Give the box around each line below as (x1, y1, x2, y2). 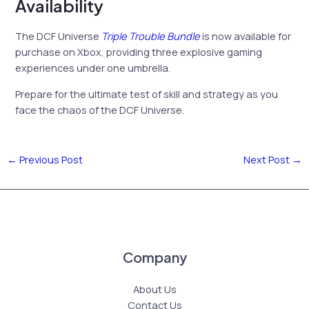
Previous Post (17, 152, 83, 167)
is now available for (200, 29, 292, 43)
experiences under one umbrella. (15, 61, 171, 75)
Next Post (243, 152, 292, 167)
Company (122, 248, 187, 266)
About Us (132, 282, 177, 297)
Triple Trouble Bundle (101, 29, 201, 43)
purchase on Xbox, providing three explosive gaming (15, 45, 263, 59)
